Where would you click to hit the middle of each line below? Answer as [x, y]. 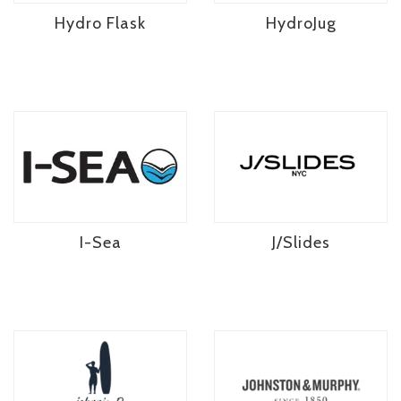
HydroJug [301, 23]
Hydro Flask [100, 23]
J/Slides [301, 243]
